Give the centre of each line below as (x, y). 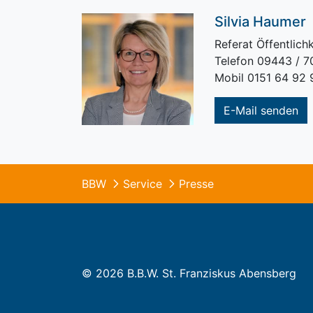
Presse (196, 183)
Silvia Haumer (260, 22)
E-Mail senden (261, 110)
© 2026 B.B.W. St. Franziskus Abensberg (189, 273)
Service (143, 183)
